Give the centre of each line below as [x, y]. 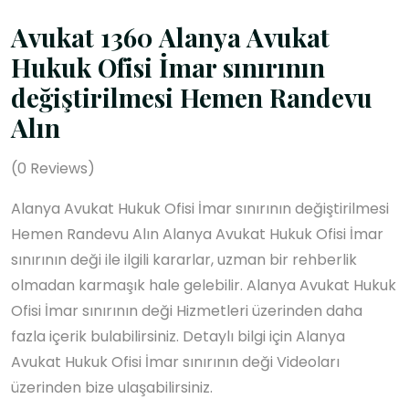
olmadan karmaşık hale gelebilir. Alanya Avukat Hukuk [204, 286]
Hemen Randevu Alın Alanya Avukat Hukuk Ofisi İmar [197, 235]
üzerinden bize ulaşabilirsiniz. [112, 388]
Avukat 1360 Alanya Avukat [170, 37]
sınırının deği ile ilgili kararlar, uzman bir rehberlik [184, 260]
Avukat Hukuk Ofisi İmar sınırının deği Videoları [175, 362]
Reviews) [61, 169]
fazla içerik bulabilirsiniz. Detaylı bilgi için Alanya [178, 337]
